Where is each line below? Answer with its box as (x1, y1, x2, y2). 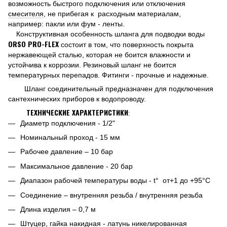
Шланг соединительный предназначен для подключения (8, 84, 213, 93)
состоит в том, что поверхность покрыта (59, 40, 194, 49)
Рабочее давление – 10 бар (20, 147, 113, 156)
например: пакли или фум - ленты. (8, 19, 125, 28)
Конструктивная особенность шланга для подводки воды (8, 29, 205, 38)
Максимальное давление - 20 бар (20, 162, 133, 170)
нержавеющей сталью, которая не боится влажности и (8, 50, 191, 59)
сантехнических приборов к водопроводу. (8, 94, 146, 103)
